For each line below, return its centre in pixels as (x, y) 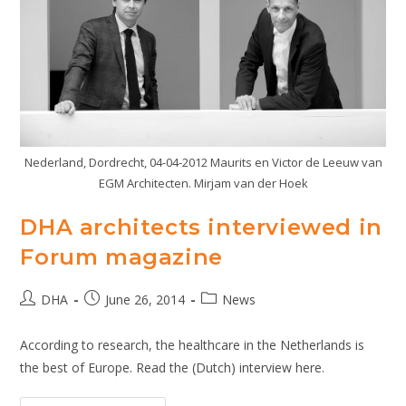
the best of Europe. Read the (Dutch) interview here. (173, 368)
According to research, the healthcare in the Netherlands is (193, 345)
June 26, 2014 (145, 300)
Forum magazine (121, 257)
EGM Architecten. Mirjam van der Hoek (203, 184)
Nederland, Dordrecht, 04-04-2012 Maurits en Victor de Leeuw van (203, 163)
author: (40, 318)
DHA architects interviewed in (201, 227)
